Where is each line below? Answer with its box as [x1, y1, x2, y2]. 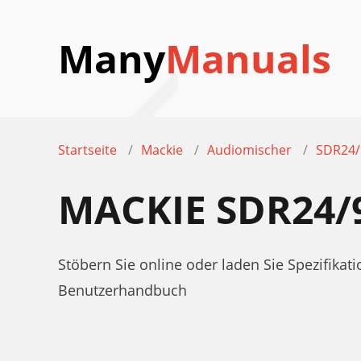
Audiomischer [207, 141, 292, 159]
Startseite [58, 141, 117, 159]
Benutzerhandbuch [58, 280, 187, 300]
